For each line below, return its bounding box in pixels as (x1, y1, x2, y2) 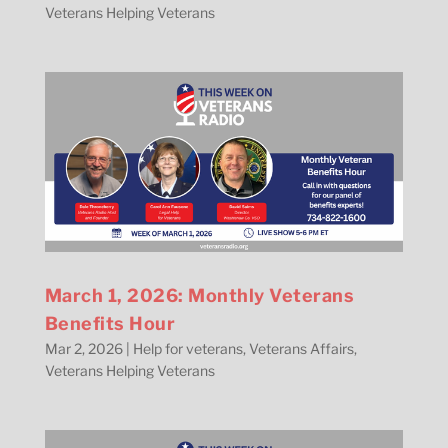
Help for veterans (132, 339, 243, 357)
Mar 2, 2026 (44, 339, 123, 357)
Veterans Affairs (248, 339, 354, 357)
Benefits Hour (44, 312, 176, 334)
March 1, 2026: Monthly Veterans (44, 284, 355, 306)
